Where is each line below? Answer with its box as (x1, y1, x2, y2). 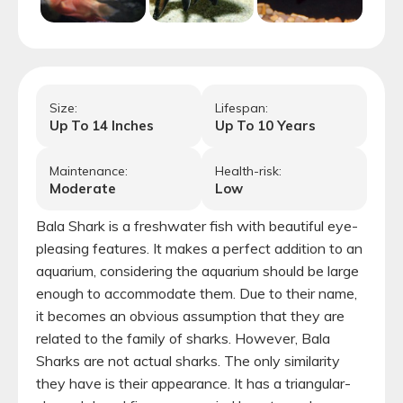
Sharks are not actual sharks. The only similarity (36, 351, 340, 370)
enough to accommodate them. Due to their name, (36, 283, 357, 302)
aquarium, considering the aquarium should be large (36, 261, 359, 280)
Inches (108, 116, 154, 134)
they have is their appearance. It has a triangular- (36, 373, 351, 392)
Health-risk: (215, 162, 282, 179)
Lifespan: (215, 99, 268, 116)
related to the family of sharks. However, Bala (36, 328, 330, 347)
